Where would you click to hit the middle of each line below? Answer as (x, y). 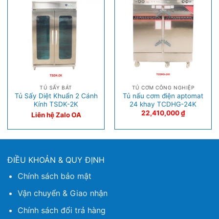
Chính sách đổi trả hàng (61, 210)
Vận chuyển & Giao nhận (62, 193)
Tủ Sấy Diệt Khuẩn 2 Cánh (56, 96)
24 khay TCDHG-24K (163, 104)
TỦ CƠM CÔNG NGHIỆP (163, 88)
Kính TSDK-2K (56, 104)
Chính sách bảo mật (54, 176)
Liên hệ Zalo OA (56, 115)
